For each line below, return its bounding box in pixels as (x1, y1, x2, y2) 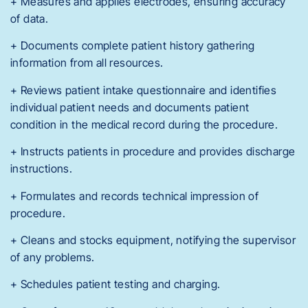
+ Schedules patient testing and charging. (10, 277, 221, 291)
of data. (10, 12, 49, 26)
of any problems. (10, 250, 95, 264)
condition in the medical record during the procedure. (10, 117, 278, 131)
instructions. (10, 162, 73, 176)
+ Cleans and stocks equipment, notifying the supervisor (10, 233, 296, 247)
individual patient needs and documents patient (10, 100, 250, 114)
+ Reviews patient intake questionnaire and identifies (10, 82, 277, 97)
